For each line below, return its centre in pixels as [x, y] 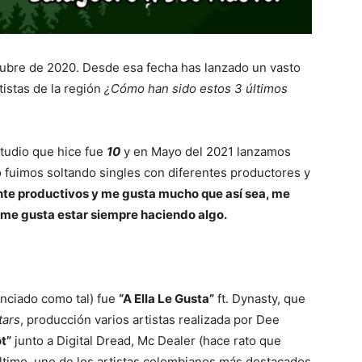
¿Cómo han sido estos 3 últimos [196, 89]
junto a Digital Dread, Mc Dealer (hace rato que [146, 341]
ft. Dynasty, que [260, 299]
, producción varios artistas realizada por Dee [150, 320]
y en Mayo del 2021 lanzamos [206, 152]
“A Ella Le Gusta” [166, 299]
